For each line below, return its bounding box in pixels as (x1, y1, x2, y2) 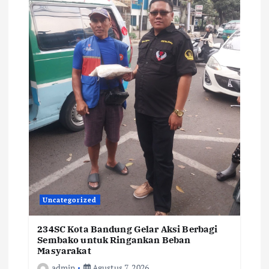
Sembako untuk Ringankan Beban (37, 234, 191, 246)
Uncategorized (43, 195, 97, 204)
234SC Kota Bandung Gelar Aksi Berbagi (37, 223, 218, 235)
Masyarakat (37, 245, 91, 257)
